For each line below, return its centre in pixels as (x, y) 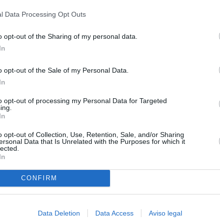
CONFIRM (39, 178)
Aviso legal (165, 213)
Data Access (114, 213)
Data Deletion (59, 213)
